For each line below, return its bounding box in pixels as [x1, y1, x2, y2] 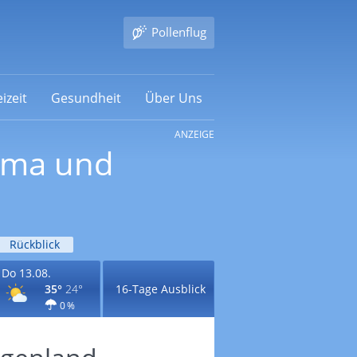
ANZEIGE [174, 127, 214, 141]
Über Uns [144, 88, 202, 107]
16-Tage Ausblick [115, 281, 206, 296]
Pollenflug [151, 24, 206, 40]
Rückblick [9, 237, 60, 252]
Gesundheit [50, 88, 121, 107]
